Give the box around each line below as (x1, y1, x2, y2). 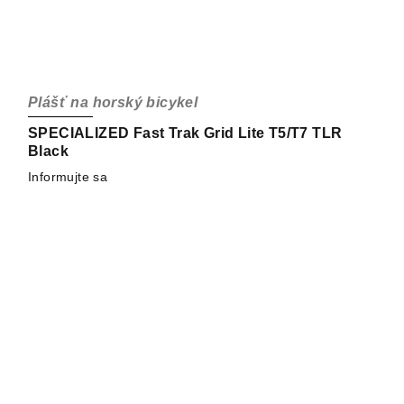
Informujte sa (28, 170, 108, 185)
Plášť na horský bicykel (28, 95, 198, 111)
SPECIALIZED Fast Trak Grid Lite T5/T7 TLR (28, 125, 343, 142)
